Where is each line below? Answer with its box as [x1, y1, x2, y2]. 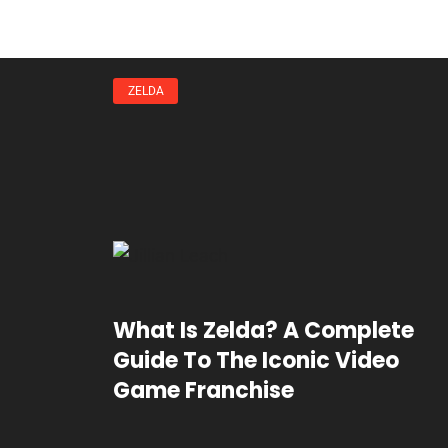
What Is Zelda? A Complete [113, 314, 415, 346]
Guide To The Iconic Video [113, 344, 400, 376]
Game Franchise [113, 374, 295, 406]
